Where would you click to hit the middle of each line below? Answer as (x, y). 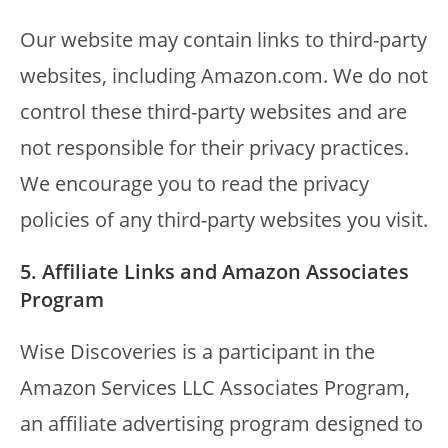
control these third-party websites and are (213, 111)
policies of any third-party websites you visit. (224, 219)
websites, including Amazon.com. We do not (224, 75)
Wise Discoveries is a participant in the (197, 351)
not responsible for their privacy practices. (214, 147)
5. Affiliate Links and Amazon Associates (214, 271)
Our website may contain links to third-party (223, 39)
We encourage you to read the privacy (194, 183)
